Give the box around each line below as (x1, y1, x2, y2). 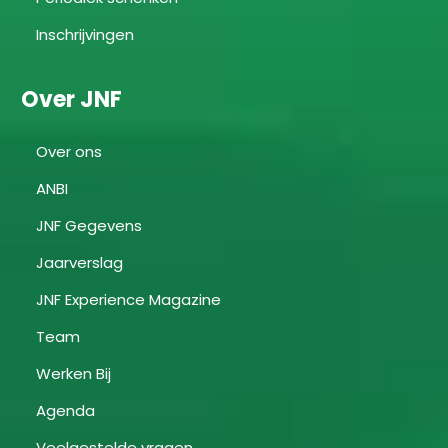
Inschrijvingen (36, 23, 134, 45)
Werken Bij (36, 362, 111, 384)
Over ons (36, 140, 102, 162)
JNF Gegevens (36, 214, 142, 236)
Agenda (36, 399, 95, 421)
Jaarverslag (36, 251, 123, 273)
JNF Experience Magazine (36, 288, 221, 310)
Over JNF (21, 83, 122, 115)
